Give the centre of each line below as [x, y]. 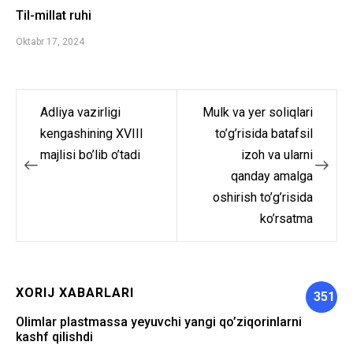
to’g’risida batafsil [264, 134]
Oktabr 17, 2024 [50, 42]
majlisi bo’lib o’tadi [90, 155]
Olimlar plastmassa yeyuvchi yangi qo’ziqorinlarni [159, 321]
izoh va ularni [277, 155]
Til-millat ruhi [54, 15]
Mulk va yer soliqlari [258, 113]
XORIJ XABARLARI [75, 292]
